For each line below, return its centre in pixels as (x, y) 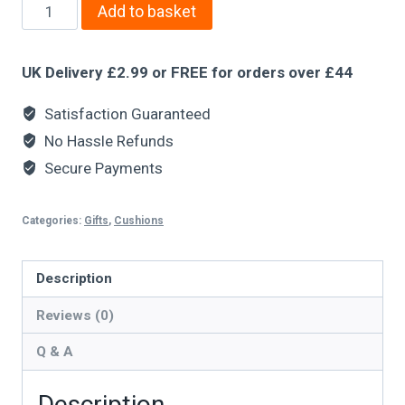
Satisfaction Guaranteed (126, 113)
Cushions (139, 220)
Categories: (53, 220)
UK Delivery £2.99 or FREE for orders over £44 (187, 72)
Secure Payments (102, 168)
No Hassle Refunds (108, 141)
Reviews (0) (75, 315)
